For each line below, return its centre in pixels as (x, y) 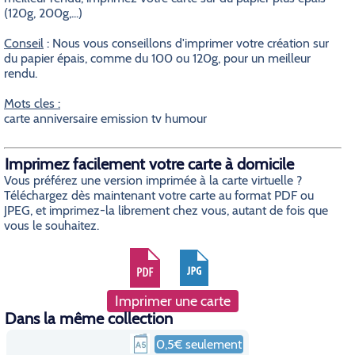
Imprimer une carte (172, 301)
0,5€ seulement (199, 344)
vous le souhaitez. (52, 225)
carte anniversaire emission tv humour (105, 118)
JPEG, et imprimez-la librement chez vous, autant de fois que (166, 210)
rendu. (21, 73)
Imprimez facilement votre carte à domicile (149, 164)
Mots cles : (32, 103)
